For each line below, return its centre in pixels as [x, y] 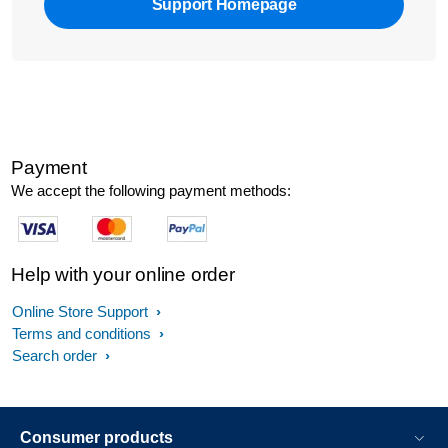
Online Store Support [82, 311]
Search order [56, 355]
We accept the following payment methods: [151, 190]
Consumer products [96, 437]
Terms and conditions [83, 333]
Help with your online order [123, 274]
